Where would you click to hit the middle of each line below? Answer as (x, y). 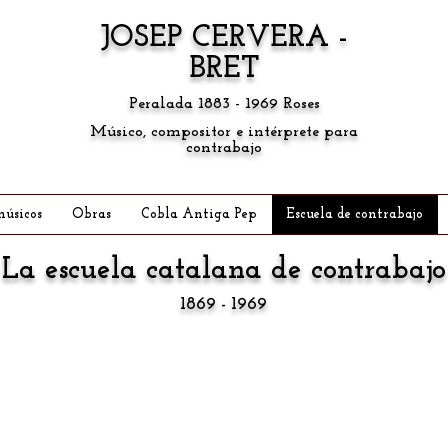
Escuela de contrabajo (355, 214)
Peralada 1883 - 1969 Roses (224, 104)
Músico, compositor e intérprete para (224, 132)
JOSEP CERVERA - (224, 38)
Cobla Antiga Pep (199, 214)
